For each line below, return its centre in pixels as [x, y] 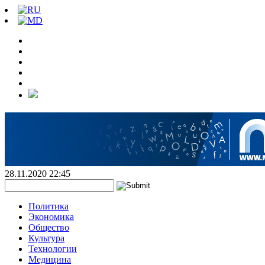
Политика [49, 206]
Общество [49, 227]
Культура [46, 238]
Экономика [51, 217]
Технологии [53, 249]
